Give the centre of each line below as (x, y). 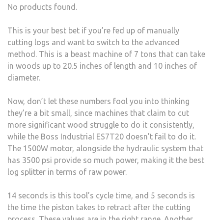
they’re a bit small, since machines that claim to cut (98, 113)
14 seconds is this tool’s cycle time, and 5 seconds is (101, 195)
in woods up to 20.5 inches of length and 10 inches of (102, 66)
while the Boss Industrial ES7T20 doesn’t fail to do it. (102, 136)
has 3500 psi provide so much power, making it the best (106, 160)
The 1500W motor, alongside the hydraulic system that (105, 148)
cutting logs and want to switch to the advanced (94, 42)
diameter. (24, 77)
